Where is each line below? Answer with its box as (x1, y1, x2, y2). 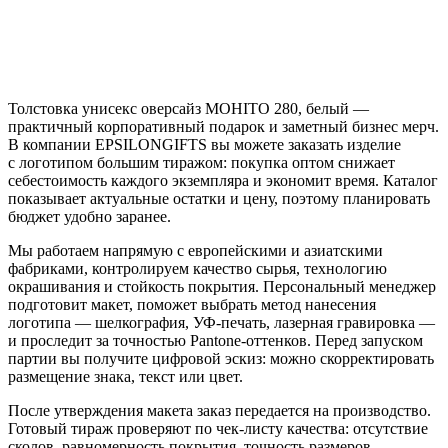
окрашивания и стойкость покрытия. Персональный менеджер (8, 277, 436, 295)
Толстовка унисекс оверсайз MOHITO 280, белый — (8, 99, 369, 117)
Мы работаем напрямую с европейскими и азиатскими (8, 241, 383, 259)
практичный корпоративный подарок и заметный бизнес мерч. (8, 117, 439, 135)
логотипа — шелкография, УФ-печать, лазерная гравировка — (8, 313, 435, 331)
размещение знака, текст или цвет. (8, 367, 243, 385)
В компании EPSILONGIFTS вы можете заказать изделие (8, 135, 401, 153)
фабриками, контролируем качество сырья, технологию (8, 259, 387, 277)
